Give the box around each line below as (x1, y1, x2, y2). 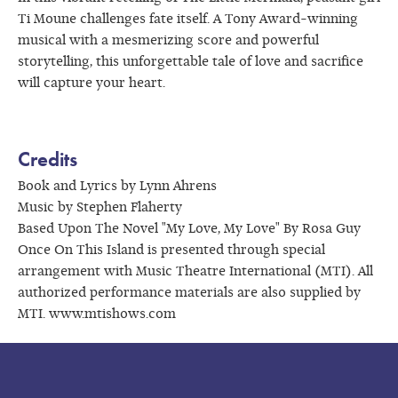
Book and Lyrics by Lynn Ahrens (18, 179, 217, 195)
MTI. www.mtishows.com (18, 307, 176, 322)
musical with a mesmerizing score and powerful (18, 34, 319, 49)
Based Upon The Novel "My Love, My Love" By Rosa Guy (18, 222, 361, 237)
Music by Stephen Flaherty (18, 201, 182, 216)
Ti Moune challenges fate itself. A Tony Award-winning (18, 12, 358, 28)
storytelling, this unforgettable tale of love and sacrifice (18, 55, 363, 70)
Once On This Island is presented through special (18, 243, 325, 259)
